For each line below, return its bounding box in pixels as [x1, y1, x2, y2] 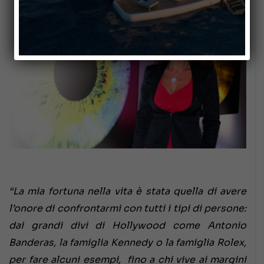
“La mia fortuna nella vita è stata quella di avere [9, 185, 246, 198]
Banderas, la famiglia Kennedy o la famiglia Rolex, [9, 236, 246, 249]
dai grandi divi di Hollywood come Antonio [9, 219, 246, 232]
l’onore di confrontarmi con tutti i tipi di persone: [9, 202, 246, 215]
